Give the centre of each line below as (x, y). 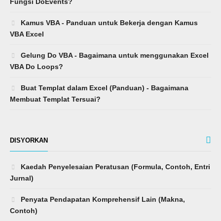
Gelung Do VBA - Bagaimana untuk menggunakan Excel (114, 55)
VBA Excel (27, 34)
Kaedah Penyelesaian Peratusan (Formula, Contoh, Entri (114, 167)
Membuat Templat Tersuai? (55, 99)
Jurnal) (22, 178)
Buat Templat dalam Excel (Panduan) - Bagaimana (104, 88)
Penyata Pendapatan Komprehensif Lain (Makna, (102, 200)
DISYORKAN (29, 141)
